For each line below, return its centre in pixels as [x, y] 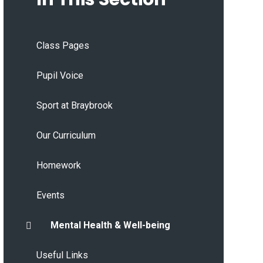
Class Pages [63, 46]
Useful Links [62, 255]
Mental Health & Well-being [110, 225]
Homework [58, 166]
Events [50, 195]
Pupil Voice [60, 76]
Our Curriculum [66, 136]
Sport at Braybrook [74, 106]
